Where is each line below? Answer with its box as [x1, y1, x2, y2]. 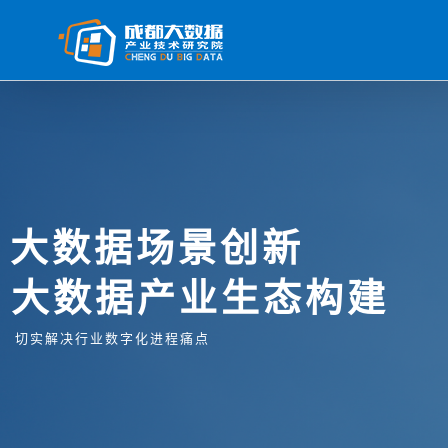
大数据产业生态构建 [11, 270, 389, 322]
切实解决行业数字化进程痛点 [15, 329, 210, 347]
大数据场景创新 [10, 220, 304, 272]
